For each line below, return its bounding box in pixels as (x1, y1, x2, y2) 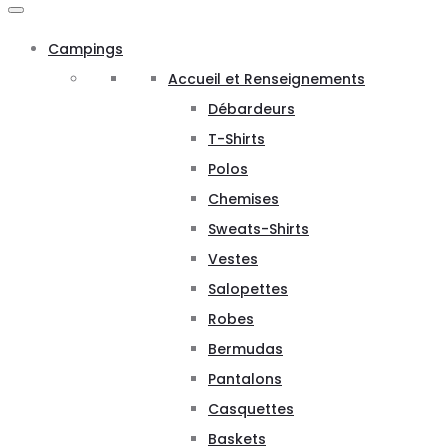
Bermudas (208, 338, 283, 359)
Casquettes (208, 398, 294, 419)
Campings (48, 38, 123, 59)
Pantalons (208, 368, 282, 389)
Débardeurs (208, 98, 295, 119)
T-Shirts (208, 128, 265, 149)
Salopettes (208, 278, 288, 299)
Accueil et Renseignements (168, 68, 365, 89)
